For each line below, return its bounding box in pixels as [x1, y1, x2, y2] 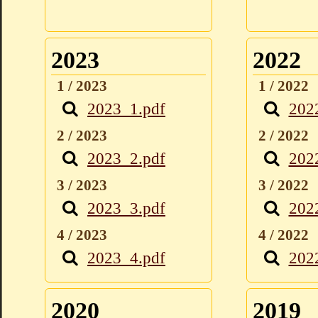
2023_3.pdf [87, 199, 165, 218]
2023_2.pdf [87, 149, 165, 168]
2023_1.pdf [87, 99, 165, 119]
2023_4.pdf [87, 248, 165, 268]
